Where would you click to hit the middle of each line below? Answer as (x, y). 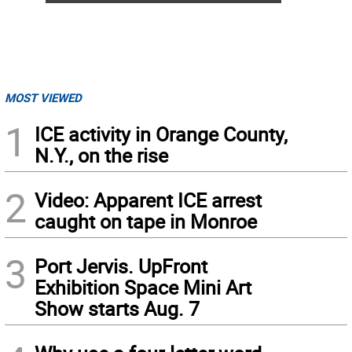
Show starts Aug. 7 (117, 309)
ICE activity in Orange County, (161, 134)
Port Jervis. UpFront (121, 266)
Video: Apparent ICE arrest (148, 200)
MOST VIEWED (43, 98)
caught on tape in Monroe (146, 222)
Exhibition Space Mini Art (143, 288)
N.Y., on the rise (101, 156)
